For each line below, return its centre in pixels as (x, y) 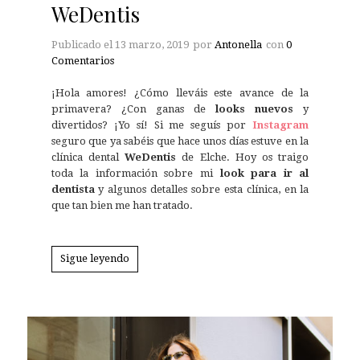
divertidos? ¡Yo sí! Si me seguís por (152, 125)
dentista (75, 190)
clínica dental (88, 157)
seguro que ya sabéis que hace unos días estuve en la (180, 141)
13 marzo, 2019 (151, 45)
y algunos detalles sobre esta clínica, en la (204, 190)
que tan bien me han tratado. (122, 206)
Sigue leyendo (94, 259)
